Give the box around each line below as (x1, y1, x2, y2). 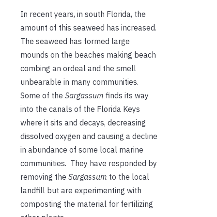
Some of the (20, 90, 65, 100)
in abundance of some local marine (20, 144, 143, 155)
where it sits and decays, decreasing (20, 117, 146, 127)
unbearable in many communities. (20, 77, 140, 87)
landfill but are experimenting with (20, 185, 141, 195)
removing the (20, 171, 68, 182)
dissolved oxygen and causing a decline (20, 131, 157, 141)
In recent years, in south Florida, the (20, 9, 146, 19)
